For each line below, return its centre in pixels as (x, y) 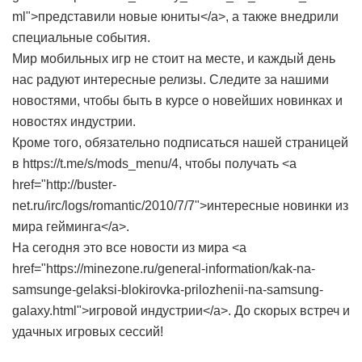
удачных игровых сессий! (88, 332)
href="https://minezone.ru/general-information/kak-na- (164, 269)
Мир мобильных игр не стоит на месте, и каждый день (174, 59)
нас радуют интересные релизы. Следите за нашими (170, 80)
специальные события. (81, 38)
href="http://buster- (64, 185)
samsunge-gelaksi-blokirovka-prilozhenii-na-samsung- (168, 290)
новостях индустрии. (74, 122)
